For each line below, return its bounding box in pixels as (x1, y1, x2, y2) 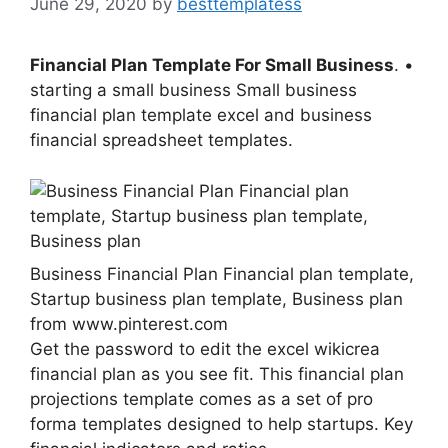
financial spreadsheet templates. (30, 130, 293, 151)
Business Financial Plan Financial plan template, (30, 263, 414, 284)
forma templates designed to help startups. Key (30, 413, 413, 434)
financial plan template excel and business (30, 105, 372, 126)
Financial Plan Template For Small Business (30, 55, 394, 76)
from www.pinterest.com (30, 313, 228, 334)
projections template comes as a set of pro (30, 388, 373, 409)
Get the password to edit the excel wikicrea (30, 338, 380, 359)
